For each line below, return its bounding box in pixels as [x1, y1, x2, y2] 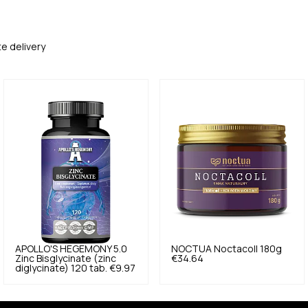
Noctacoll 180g [213, 244, 282, 254]
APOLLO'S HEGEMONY [15, 244, 112, 254]
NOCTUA [170, 244, 212, 254]
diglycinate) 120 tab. [15, 263, 108, 274]
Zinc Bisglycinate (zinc [15, 254, 117, 264]
